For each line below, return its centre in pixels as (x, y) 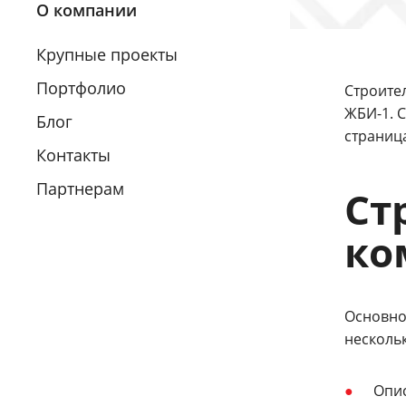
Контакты (73, 155)
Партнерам (80, 188)
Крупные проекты (107, 54)
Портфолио (81, 88)
